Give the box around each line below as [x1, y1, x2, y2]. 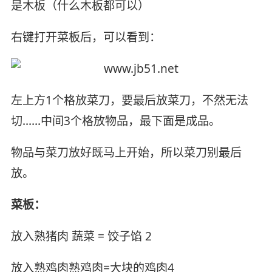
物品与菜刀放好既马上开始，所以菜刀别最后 [10, 144, 242, 160]
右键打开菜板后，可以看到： [10, 29, 161, 46]
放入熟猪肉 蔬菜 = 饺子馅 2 [10, 228, 152, 244]
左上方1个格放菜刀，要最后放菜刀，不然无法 [10, 92, 248, 108]
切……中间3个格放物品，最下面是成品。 [10, 112, 220, 129]
